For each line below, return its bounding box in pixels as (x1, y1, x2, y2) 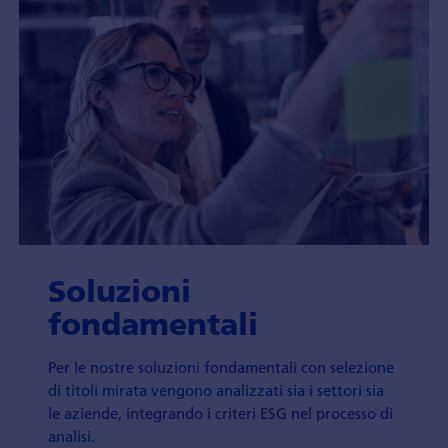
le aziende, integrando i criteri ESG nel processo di (48, 403, 394, 424)
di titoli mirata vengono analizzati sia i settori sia (48, 380, 385, 401)
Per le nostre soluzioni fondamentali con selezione (48, 357, 395, 378)
